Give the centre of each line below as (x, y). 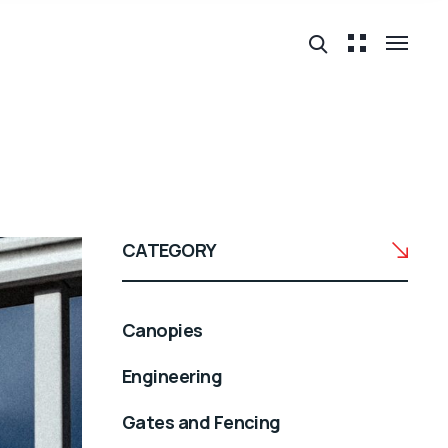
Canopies (162, 329)
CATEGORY (169, 250)
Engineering (172, 375)
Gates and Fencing (201, 421)
